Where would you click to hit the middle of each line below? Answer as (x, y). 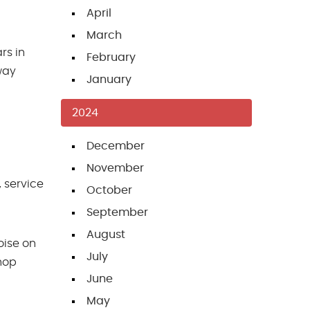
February (111, 58)
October (109, 191)
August (106, 235)
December (116, 146)
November (115, 168)
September (117, 213)
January (109, 80)
